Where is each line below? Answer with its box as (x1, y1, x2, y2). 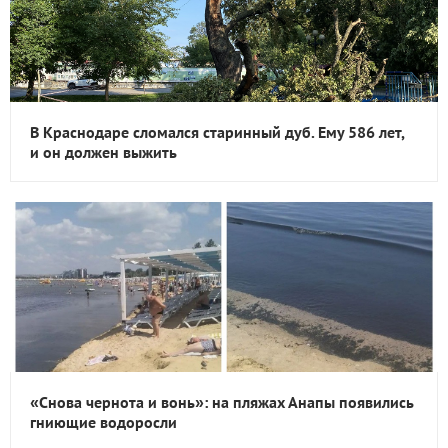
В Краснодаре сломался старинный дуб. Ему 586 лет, (30, 122, 404, 142)
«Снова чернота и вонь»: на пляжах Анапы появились (30, 392, 414, 412)
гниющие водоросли (30, 412, 177, 432)
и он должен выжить (30, 142, 177, 162)
